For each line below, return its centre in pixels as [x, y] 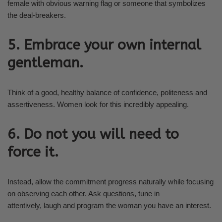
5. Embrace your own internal [104, 45]
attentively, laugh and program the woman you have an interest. [109, 205]
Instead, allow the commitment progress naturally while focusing [111, 182]
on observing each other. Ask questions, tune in [83, 194]
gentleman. [45, 63]
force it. [33, 152]
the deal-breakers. [37, 15]
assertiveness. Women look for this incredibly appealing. [98, 104]
